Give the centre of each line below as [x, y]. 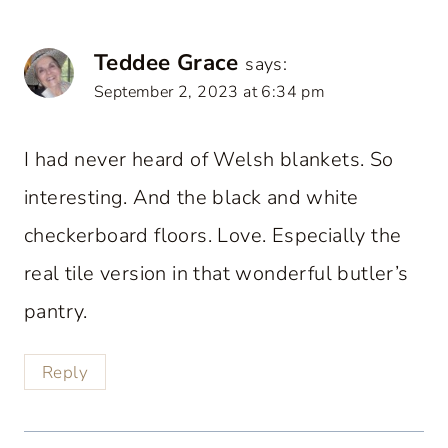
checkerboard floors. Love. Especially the [213, 235]
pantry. [56, 311]
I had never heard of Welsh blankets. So [209, 159]
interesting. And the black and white [191, 197]
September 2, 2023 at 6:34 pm [210, 91]
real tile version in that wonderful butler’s [216, 273]
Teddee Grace [166, 62]
